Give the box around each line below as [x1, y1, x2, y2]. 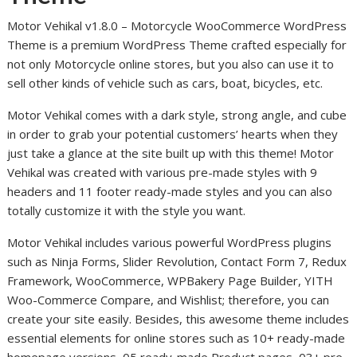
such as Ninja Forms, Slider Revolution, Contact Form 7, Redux [7, 253, 347, 270]
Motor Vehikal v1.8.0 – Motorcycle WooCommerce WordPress [7, 18, 347, 34]
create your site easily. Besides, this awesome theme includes [7, 311, 350, 328]
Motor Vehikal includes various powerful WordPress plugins [7, 234, 332, 251]
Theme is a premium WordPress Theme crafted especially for [7, 37, 347, 53]
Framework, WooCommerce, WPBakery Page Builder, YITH [7, 273, 334, 289]
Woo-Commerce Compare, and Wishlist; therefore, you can [7, 292, 330, 308]
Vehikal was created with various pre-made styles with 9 [7, 164, 318, 181]
